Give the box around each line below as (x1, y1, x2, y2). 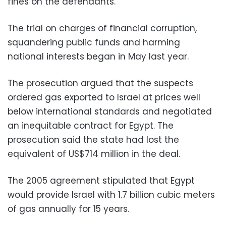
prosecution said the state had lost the (8, 134, 179, 146)
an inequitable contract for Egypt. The (8, 120, 174, 132)
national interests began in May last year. (8, 50, 189, 63)
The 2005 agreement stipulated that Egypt (8, 175, 195, 187)
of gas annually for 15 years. (8, 203, 129, 215)
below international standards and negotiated (8, 105, 212, 118)
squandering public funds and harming (8, 36, 180, 48)
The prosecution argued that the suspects (8, 77, 193, 89)
